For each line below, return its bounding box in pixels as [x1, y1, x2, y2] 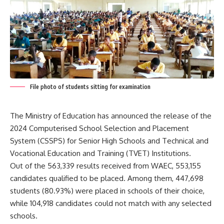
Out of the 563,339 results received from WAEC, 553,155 [10, 161, 201, 171]
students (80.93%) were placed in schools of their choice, [10, 186, 204, 196]
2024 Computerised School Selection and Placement [10, 123, 189, 133]
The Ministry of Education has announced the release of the [10, 111, 211, 121]
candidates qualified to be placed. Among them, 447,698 [10, 173, 203, 183]
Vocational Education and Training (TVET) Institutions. [10, 148, 191, 158]
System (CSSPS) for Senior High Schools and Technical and [10, 136, 208, 146]
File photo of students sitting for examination [30, 83, 150, 91]
